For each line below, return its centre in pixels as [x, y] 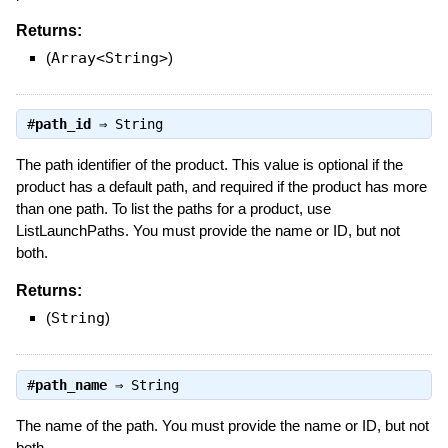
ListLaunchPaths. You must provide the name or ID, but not [207, 231]
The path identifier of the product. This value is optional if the [209, 165]
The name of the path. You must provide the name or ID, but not [222, 425]
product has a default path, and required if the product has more [221, 187]
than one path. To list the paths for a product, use [173, 209]
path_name [70, 384]
